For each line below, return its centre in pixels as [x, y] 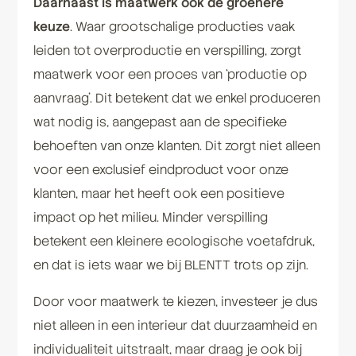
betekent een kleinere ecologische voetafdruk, [174, 241]
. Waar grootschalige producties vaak [182, 26]
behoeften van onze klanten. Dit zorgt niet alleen [176, 145]
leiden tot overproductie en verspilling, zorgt [167, 50]
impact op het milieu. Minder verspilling [150, 217]
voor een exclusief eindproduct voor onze [161, 169]
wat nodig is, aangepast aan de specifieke [160, 122]
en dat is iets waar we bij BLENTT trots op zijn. [170, 265]
